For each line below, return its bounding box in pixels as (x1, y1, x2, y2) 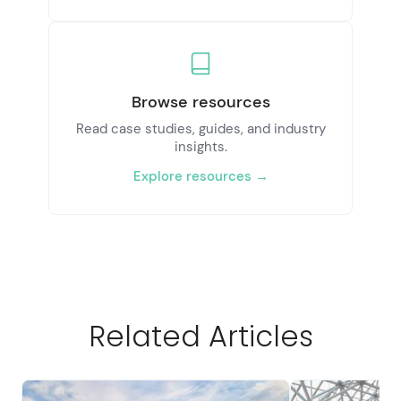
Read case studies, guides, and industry (75, 119, 326, 138)
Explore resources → (132, 166, 269, 185)
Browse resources (131, 90, 270, 113)
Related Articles (88, 315, 313, 356)
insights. (174, 137, 227, 156)
